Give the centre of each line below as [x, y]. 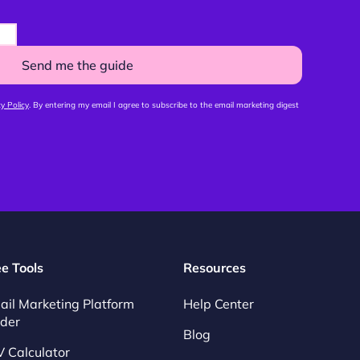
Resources [215, 268]
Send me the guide [77, 65]
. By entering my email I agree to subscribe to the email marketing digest [164, 105]
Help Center [219, 304]
